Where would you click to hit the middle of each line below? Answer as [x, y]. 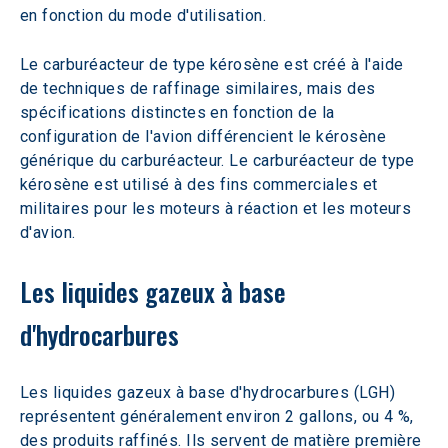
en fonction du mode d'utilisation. [143, 15]
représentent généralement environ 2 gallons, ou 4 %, [219, 416]
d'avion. [48, 232]
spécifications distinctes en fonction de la [180, 112]
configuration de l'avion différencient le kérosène [205, 136]
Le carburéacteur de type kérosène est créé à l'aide [214, 64]
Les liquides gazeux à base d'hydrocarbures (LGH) [210, 392]
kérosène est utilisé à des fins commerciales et [201, 184]
